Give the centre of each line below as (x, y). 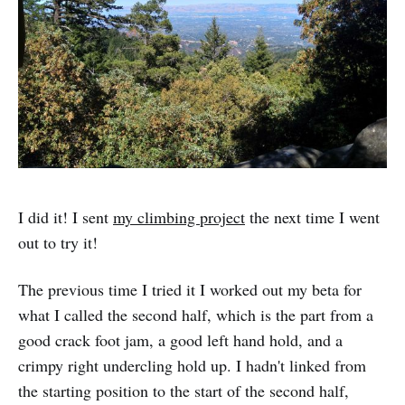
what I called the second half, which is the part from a (196, 314)
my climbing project (179, 217)
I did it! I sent (66, 217)
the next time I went (312, 217)
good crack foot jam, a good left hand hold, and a (180, 339)
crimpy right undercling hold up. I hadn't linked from (192, 365)
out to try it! (58, 242)
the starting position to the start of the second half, (184, 390)
